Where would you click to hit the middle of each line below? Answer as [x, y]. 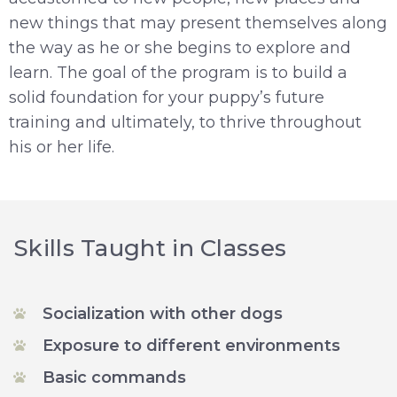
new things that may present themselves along [198, 23]
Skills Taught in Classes [150, 249]
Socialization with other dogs [162, 314]
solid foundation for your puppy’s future [167, 97]
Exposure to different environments [191, 346]
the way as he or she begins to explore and [180, 47]
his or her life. [64, 147]
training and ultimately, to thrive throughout [185, 122]
